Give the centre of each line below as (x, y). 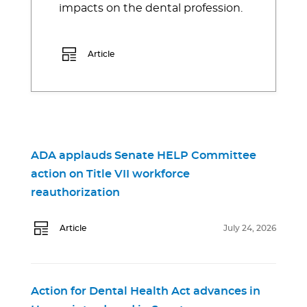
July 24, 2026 (250, 228)
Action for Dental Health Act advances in (146, 291)
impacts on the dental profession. (151, 8)
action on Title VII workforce (110, 174)
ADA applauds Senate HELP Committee (144, 155)
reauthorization (75, 192)
